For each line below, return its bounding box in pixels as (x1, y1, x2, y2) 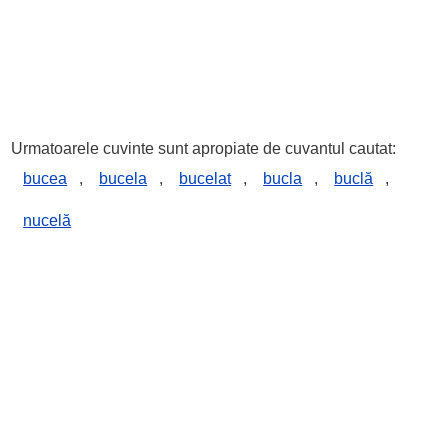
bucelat (179, 170, 232, 187)
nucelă (23, 212, 72, 229)
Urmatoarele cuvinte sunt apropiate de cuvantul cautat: (11, 140, 397, 157)
